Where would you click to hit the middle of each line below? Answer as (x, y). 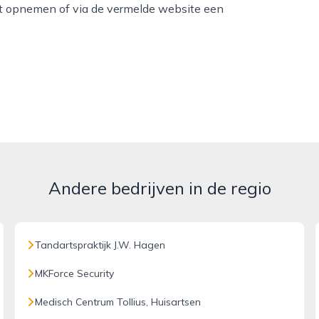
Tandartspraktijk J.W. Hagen (100, 245)
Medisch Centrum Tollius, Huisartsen (118, 302)
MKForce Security (75, 273)
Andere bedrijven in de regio (159, 188)
